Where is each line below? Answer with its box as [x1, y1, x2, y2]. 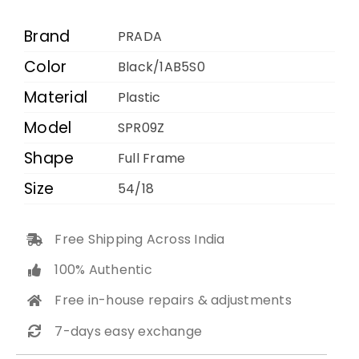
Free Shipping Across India [54, 230, 225, 249]
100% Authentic [54, 260, 152, 280]
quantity [82, 63, 143, 84]
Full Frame [118, 149, 186, 168]
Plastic [118, 88, 161, 107]
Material [24, 87, 88, 109]
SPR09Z [118, 119, 165, 138]
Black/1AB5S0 [118, 58, 205, 77]
